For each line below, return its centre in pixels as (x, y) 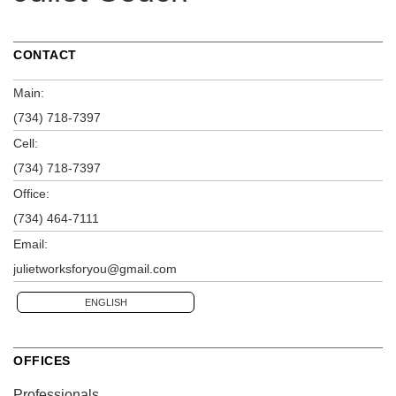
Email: (30, 244)
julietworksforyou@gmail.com (95, 268)
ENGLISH (106, 302)
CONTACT (45, 54)
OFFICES (42, 360)
